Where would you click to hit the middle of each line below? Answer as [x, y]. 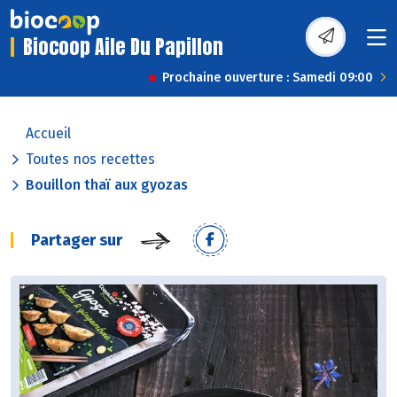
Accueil [48, 134]
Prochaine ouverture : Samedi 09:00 [268, 78]
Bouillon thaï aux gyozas [107, 185]
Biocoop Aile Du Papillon [123, 47]
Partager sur [77, 241]
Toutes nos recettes [90, 160]
